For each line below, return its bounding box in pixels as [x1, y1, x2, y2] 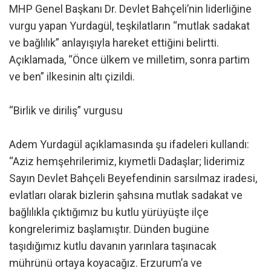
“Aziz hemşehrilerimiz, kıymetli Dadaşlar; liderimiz [9, 154, 245, 168]
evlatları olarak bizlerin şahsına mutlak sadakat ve [9, 188, 243, 201]
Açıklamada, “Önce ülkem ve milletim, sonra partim [9, 53, 250, 66]
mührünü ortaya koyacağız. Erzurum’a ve [9, 256, 202, 269]
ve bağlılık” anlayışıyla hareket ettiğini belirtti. [9, 36, 219, 49]
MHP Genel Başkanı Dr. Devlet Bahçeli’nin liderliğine [9, 2, 252, 15]
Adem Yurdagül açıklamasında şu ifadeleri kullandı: [9, 137, 249, 151]
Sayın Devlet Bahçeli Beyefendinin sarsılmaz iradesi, [9, 171, 257, 184]
